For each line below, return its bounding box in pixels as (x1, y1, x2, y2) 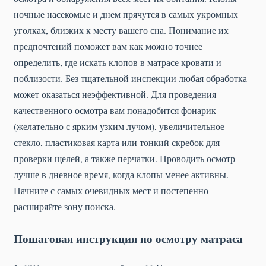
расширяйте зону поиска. (14, 199, 116, 213)
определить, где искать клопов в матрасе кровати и (14, 55, 221, 68)
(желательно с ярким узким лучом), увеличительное (14, 119, 224, 132)
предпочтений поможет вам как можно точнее (14, 39, 202, 52)
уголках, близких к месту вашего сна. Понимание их (14, 23, 229, 36)
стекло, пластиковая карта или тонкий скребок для (14, 135, 220, 148)
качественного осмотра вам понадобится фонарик (14, 103, 216, 116)
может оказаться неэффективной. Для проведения (14, 87, 216, 100)
